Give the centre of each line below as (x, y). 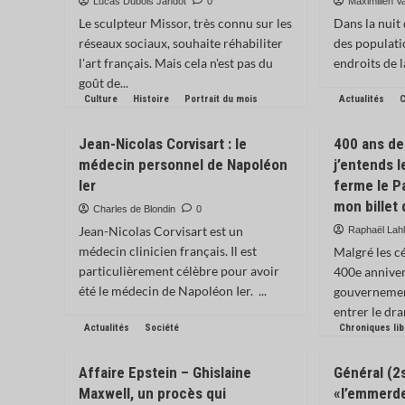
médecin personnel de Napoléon (183, 165)
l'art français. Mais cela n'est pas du (176, 63)
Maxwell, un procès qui (152, 393)
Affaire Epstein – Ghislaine (165, 372)
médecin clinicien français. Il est (168, 251)
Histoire (151, 99)
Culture (101, 99)
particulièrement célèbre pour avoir (179, 271)
